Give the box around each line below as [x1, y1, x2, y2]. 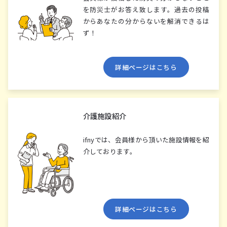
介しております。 [83, 146, 136, 157]
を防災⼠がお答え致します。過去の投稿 [83, 5, 210, 15]
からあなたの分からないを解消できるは [83, 16, 210, 26]
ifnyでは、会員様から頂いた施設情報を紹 [83, 135, 210, 145]
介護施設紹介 [83, 110, 127, 122]
